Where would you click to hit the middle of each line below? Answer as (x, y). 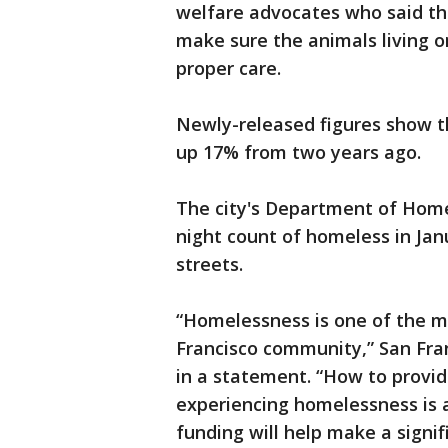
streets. (209, 264)
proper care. (228, 68)
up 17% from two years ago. (298, 152)
